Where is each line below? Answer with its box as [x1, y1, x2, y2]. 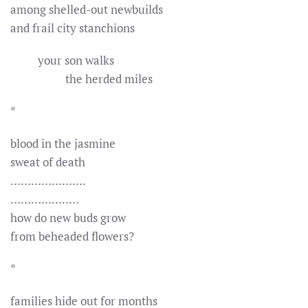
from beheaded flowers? [10, 228, 134, 244]
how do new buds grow [10, 210, 126, 225]
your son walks [10, 52, 114, 68]
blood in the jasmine [10, 135, 115, 151]
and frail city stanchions [10, 20, 135, 36]
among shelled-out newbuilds [10, 1, 163, 17]
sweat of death [10, 154, 85, 170]
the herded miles [10, 71, 153, 87]
